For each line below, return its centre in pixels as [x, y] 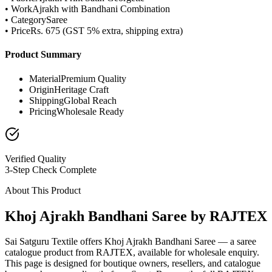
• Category [25, 20]
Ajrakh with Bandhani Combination [101, 9]
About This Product [43, 190]
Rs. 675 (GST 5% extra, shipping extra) [107, 31]
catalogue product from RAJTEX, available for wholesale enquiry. [132, 253]
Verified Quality [36, 158]
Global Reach [90, 100]
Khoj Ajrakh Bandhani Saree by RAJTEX [136, 216]
